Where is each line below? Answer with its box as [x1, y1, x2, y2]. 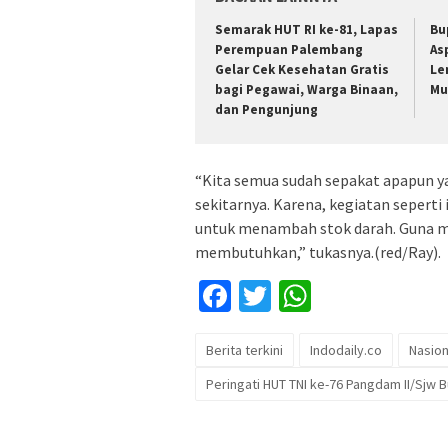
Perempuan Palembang [215, 40, 363, 58]
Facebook [231, 276, 359, 317]
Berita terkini [206, 341, 283, 360]
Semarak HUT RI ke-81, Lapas [215, 20, 398, 38]
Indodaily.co [310, 341, 382, 360]
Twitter [271, 276, 367, 317]
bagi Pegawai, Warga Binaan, [215, 80, 398, 98]
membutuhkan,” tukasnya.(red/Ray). [195, 242, 441, 263]
